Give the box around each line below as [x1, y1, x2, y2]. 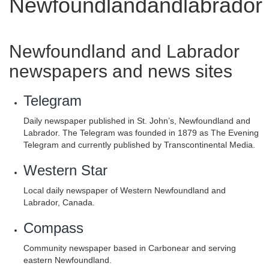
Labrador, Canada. [23, 198, 95, 207]
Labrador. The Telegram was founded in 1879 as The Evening [23, 128, 259, 138]
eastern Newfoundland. [23, 255, 112, 265]
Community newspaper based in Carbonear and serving [23, 243, 236, 253]
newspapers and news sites [9, 61, 232, 81]
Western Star [23, 162, 107, 178]
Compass [23, 220, 83, 236]
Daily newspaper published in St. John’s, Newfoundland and [23, 116, 250, 125]
